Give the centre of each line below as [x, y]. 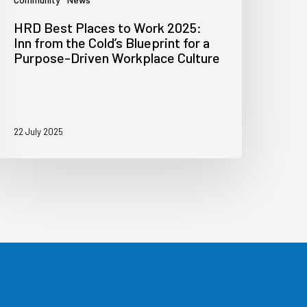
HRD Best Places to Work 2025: [108, 28]
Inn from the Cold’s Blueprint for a [112, 43]
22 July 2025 [39, 132]
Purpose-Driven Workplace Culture [117, 58]
